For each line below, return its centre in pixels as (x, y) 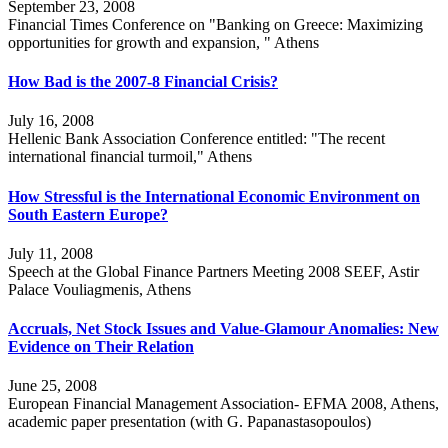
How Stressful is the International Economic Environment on (214, 196)
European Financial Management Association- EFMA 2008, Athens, (223, 404)
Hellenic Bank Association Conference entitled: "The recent (196, 139)
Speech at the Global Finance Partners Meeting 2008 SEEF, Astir (213, 271)
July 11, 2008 (50, 253)
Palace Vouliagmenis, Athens (99, 289)
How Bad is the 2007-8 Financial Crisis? (143, 81)
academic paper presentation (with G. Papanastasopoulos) (189, 422)
